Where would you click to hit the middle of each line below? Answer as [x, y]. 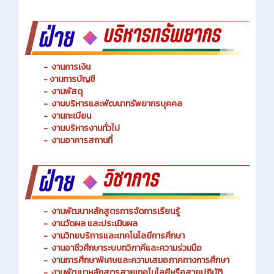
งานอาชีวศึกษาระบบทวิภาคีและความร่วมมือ [127, 265]
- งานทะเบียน [67, 133]
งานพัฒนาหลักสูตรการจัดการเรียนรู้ [116, 228]
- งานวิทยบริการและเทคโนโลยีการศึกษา [114, 253]
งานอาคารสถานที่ [82, 157]
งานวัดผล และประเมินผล [94, 240]
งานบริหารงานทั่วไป [86, 145]
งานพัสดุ [67, 108]
